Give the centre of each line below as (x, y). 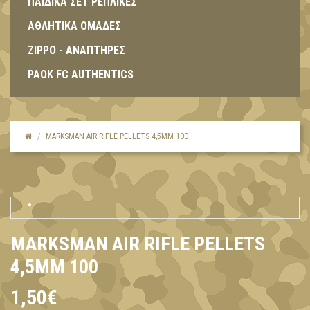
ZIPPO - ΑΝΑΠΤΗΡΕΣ (76, 50)
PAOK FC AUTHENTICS (81, 74)
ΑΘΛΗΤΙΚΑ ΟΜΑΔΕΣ (74, 26)
